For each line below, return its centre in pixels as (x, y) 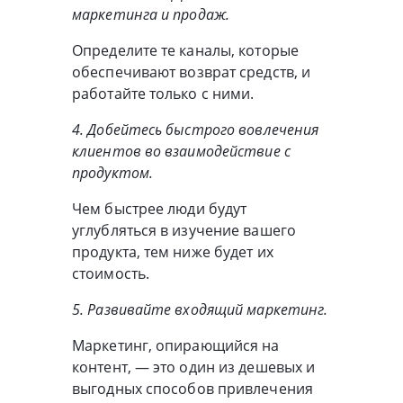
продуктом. (112, 172)
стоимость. (111, 273)
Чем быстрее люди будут (160, 208)
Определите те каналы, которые (185, 50)
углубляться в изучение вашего (184, 230)
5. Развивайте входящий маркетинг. (200, 309)
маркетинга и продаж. (151, 14)
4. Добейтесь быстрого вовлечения (196, 129)
